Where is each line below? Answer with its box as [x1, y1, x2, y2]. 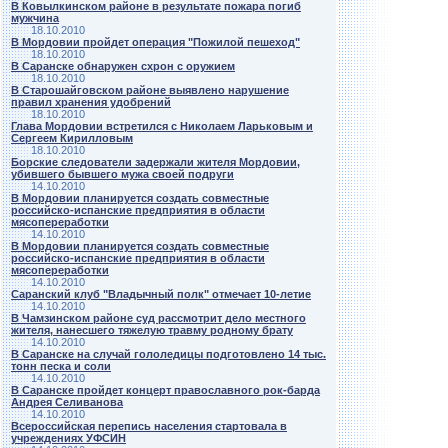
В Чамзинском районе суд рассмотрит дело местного [11, 312, 306, 324]
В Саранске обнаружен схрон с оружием [11, 60, 235, 72]
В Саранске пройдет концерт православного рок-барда [11, 384, 320, 396]
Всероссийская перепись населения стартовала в [11, 420, 287, 432]
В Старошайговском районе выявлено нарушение [11, 84, 289, 96]
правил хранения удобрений [11, 96, 171, 108]
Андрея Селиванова [11, 396, 123, 408]
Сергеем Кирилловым [11, 132, 133, 144]
